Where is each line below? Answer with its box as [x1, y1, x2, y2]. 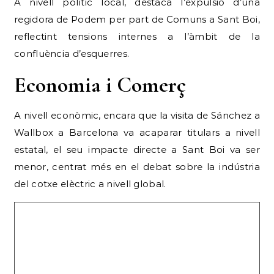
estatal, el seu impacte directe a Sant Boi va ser [14, 143, 260, 155]
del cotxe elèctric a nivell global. [14, 177, 166, 190]
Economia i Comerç [14, 71, 186, 98]
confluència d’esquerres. [14, 47, 130, 59]
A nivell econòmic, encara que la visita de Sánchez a [14, 109, 260, 121]
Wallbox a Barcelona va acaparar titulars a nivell [14, 126, 260, 138]
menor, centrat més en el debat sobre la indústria [14, 160, 260, 172]
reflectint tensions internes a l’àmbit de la [14, 30, 260, 42]
